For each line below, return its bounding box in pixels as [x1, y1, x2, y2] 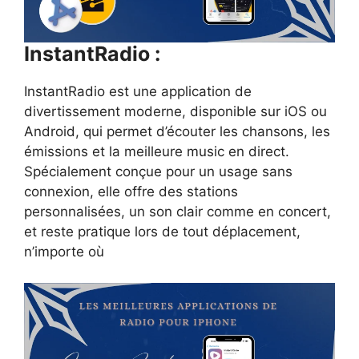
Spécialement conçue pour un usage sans [24, 163, 292, 180]
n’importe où [24, 244, 104, 260]
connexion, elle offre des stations [24, 184, 238, 200]
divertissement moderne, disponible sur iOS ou [24, 103, 327, 120]
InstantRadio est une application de [24, 83, 252, 100]
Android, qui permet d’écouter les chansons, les [24, 123, 330, 140]
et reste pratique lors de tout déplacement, [24, 224, 301, 240]
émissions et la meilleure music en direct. [24, 143, 289, 160]
